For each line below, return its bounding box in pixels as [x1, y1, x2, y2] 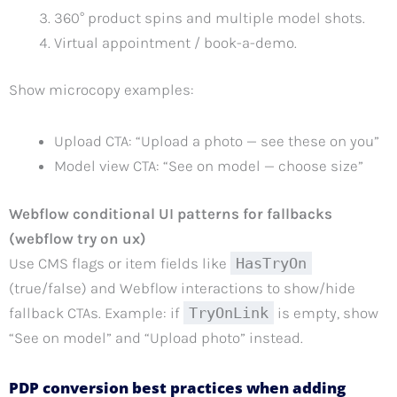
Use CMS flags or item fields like [9, 253, 230, 272]
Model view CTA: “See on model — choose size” [54, 157, 363, 175]
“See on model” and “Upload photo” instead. [9, 328, 303, 346]
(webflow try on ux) [9, 229, 146, 247]
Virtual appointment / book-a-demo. [54, 33, 297, 51]
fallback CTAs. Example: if [9, 303, 183, 322]
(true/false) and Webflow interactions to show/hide [9, 278, 355, 297]
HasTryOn [236, 253, 307, 272]
